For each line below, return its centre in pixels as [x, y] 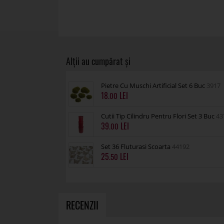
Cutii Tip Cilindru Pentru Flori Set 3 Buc [158, 116]
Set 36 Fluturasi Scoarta [136, 146]
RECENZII [82, 205]
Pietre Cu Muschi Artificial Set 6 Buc [154, 85]
